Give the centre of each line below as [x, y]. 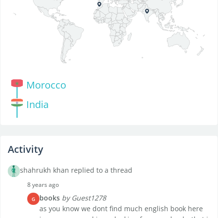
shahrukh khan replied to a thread [76, 170]
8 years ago [43, 185]
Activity [26, 149]
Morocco [46, 85]
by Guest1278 [84, 198]
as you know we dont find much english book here [121, 209]
